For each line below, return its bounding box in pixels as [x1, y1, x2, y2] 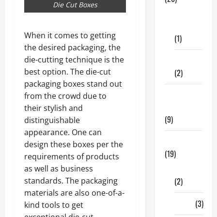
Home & [164, 89, 189, 101]
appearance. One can [24, 126, 102, 138]
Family [164, 101, 185, 113]
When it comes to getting [24, 30, 116, 41]
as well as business [24, 163, 93, 174]
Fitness [174, 55, 197, 66]
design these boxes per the [24, 139, 123, 150]
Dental [174, 8, 195, 20]
